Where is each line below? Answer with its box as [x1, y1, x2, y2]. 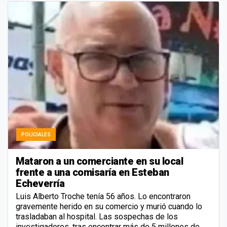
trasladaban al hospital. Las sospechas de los [16, 212, 178, 222]
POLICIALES [21, 132, 51, 138]
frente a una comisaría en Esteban [16, 166, 169, 179]
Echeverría [16, 177, 64, 190]
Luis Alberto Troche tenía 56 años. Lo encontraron [16, 192, 191, 202]
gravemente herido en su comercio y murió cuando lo [16, 202, 202, 212]
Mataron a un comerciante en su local [16, 155, 183, 168]
